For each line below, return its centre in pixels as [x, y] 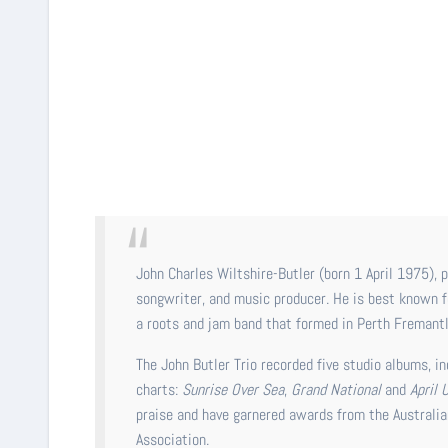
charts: [159, 390]
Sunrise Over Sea [233, 390]
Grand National [336, 390]
